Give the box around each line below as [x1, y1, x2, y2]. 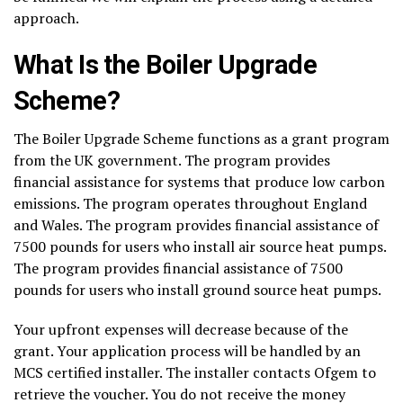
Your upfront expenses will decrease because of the [13, 318, 348, 339]
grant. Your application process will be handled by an [13, 340, 361, 361]
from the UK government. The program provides [13, 149, 330, 170]
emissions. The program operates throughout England [13, 193, 367, 213]
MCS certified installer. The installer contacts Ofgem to [13, 362, 376, 382]
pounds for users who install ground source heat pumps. [13, 279, 381, 300]
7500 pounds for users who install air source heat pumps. [13, 236, 386, 256]
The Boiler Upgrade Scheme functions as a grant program [13, 128, 390, 148]
